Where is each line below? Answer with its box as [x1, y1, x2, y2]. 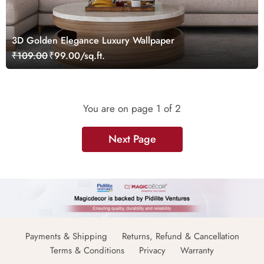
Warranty [180, 244, 214, 258]
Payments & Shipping [25, 230, 107, 243]
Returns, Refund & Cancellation [121, 230, 239, 243]
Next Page [108, 131, 156, 147]
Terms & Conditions [50, 244, 124, 258]
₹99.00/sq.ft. [49, 49, 105, 63]
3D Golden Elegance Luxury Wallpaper [12, 34, 174, 48]
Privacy [139, 244, 166, 258]
